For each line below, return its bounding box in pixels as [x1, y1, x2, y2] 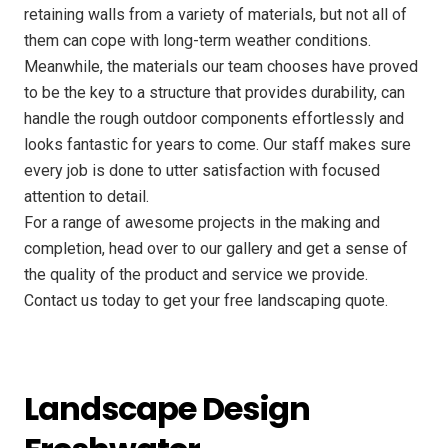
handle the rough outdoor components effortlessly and [24, 109, 404, 129]
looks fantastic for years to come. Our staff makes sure [24, 135, 411, 155]
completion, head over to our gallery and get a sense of [24, 239, 408, 259]
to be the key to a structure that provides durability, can [24, 83, 405, 103]
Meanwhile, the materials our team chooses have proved [24, 57, 418, 77]
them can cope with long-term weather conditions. [24, 31, 371, 51]
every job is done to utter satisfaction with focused [24, 161, 380, 181]
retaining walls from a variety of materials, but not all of [24, 5, 407, 25]
